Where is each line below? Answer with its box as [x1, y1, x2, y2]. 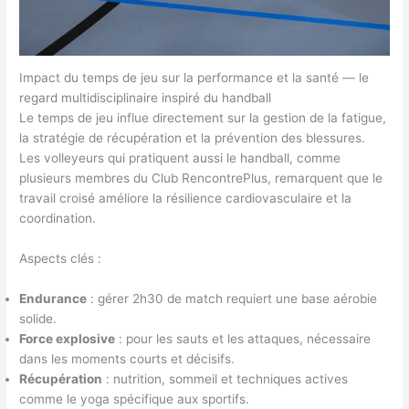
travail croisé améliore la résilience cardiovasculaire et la [19, 191, 352, 206]
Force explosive [19, 331, 116, 347]
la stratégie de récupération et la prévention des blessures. [19, 131, 366, 146]
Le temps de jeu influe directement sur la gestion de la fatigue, [19, 110, 387, 126]
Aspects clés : [19, 251, 102, 267]
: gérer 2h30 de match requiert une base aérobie [87, 291, 378, 307]
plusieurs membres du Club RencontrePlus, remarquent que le [19, 171, 383, 186]
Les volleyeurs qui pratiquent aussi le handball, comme [19, 151, 341, 166]
